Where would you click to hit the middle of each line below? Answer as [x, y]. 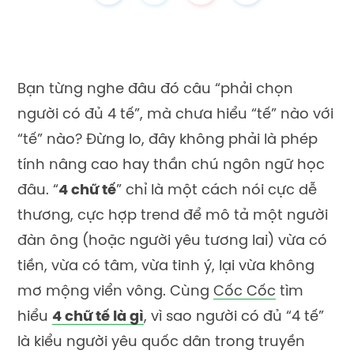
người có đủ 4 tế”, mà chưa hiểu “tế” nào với [175, 115]
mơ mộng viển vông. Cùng [115, 292]
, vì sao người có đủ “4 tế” [234, 317]
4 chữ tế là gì [98, 317]
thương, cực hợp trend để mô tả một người [173, 216]
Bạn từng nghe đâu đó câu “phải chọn [155, 90]
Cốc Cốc [245, 292]
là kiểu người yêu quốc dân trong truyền [161, 343]
